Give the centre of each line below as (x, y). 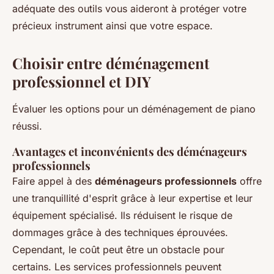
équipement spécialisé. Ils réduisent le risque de (122, 216)
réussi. (27, 126)
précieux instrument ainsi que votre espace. (113, 26)
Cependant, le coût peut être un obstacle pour (118, 250)
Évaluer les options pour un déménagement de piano (134, 109)
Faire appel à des (54, 181)
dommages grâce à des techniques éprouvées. (120, 233)
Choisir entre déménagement (111, 63)
